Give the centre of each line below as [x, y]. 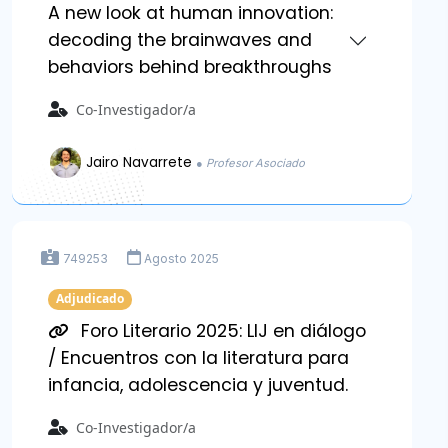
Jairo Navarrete [141, 162]
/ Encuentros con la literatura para [198, 357]
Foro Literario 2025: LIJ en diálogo [221, 330]
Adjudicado [89, 299]
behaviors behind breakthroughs [190, 67]
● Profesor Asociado [251, 162]
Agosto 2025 [181, 259]
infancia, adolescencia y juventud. [198, 384]
